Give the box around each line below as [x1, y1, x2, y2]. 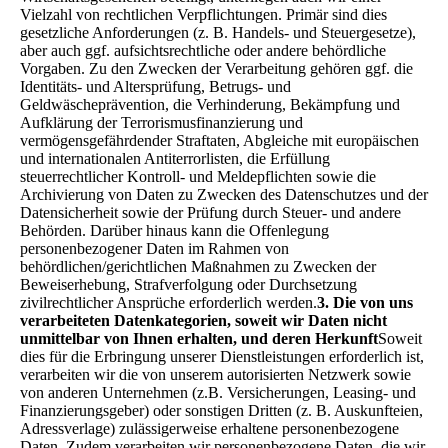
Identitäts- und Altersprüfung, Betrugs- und [20, 77, 291, 95]
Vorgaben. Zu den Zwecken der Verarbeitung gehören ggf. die [20, 59, 413, 77]
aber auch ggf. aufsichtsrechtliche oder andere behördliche [20, 41, 386, 59]
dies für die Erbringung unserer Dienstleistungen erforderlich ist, [20, 347, 424, 365]
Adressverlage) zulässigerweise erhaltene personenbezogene [20, 419, 399, 437]
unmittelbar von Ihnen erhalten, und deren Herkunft [20, 329, 378, 347]
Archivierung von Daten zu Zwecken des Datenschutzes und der [20, 185, 428, 203]
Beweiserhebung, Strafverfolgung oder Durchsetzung [20, 275, 357, 293]
